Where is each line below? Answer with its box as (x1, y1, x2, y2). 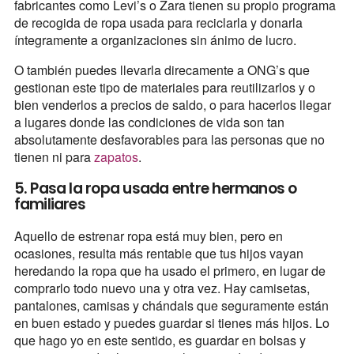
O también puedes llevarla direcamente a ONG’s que (13, 60, 310, 79)
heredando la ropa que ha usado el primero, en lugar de (13, 261, 326, 280)
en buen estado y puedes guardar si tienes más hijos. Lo (13, 313, 330, 332)
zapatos (93, 147, 138, 166)
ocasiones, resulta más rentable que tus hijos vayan (13, 243, 303, 262)
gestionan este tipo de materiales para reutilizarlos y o (13, 77, 315, 96)
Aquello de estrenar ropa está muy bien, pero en (13, 226, 283, 245)
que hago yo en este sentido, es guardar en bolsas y (13, 330, 306, 349)
